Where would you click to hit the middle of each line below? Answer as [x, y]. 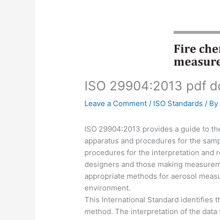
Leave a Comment [116, 103]
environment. [108, 188]
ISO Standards [178, 103]
